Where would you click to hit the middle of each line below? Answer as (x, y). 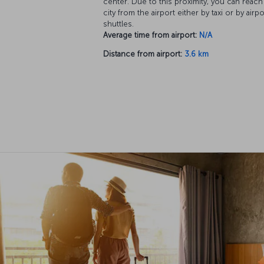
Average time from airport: (150, 35)
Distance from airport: (143, 54)
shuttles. (118, 24)
